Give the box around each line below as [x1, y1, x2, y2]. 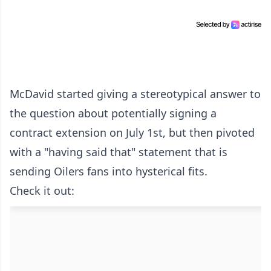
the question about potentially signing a [10, 106, 217, 121]
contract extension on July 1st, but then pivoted [10, 125, 255, 140]
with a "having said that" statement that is [10, 145, 227, 160]
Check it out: [10, 183, 74, 198]
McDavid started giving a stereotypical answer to [10, 87, 261, 102]
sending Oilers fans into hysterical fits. [10, 164, 207, 179]
